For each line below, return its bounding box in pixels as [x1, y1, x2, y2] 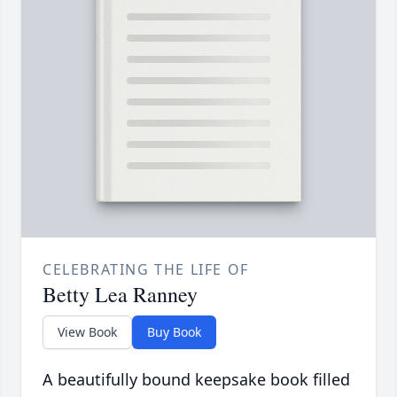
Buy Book [147, 323, 201, 341]
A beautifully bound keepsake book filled [43, 369, 350, 391]
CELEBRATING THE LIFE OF [43, 260, 249, 280]
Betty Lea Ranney [43, 280, 198, 309]
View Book [58, 323, 117, 341]
